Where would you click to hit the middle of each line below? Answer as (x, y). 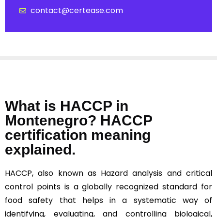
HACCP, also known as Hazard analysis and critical (108, 173)
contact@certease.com (77, 11)
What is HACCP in (67, 106)
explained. (44, 150)
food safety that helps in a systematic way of (108, 201)
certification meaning (78, 135)
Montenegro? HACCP (78, 121)
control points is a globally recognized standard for (108, 187)
